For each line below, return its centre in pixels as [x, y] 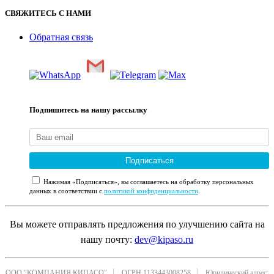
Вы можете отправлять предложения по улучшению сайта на [137, 224]
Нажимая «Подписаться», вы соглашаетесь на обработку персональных [148, 182]
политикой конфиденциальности [151, 191]
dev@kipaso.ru [164, 240]
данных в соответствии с [67, 191]
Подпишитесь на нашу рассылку [88, 110]
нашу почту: [108, 240]
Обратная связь [61, 37]
